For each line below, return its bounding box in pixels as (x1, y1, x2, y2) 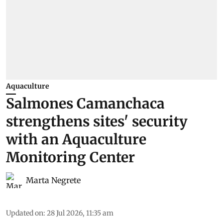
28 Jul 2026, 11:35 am (47, 208, 113, 218)
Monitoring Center (6, 148, 135, 166)
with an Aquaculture (6, 130, 146, 148)
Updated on (6, 208, 43, 218)
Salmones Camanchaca (6, 94, 165, 112)
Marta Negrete (26, 175, 81, 185)
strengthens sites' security (6, 112, 188, 130)
